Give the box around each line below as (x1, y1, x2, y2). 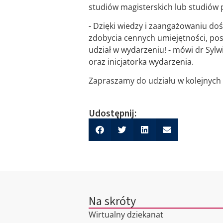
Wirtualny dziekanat (89, 209, 163, 220)
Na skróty (89, 192, 136, 210)
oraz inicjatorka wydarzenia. (89, 56, 194, 68)
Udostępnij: (89, 106, 136, 120)
